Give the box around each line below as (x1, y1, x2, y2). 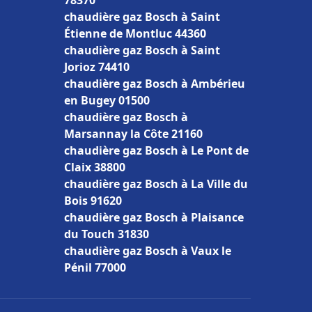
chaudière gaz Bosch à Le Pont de (64, 143, 249, 158)
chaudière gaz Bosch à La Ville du (64, 176, 248, 192)
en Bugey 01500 (64, 93, 150, 108)
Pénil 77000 (64, 260, 126, 275)
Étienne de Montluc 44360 (64, 26, 206, 41)
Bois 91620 (64, 193, 122, 208)
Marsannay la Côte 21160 (64, 126, 203, 141)
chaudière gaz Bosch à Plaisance (64, 210, 244, 225)
